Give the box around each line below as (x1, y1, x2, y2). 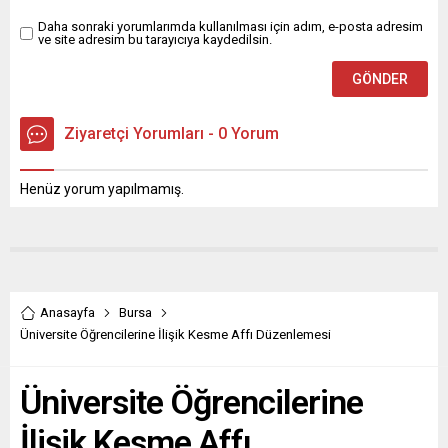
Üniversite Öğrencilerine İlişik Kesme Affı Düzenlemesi (20, 327, 331, 343)
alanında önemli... (25, 13, 134, 30)
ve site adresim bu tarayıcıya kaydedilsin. (38, 32, 272, 48)
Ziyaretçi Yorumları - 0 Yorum (64, 124, 279, 144)
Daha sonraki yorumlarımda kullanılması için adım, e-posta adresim (38, 19, 423, 35)
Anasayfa (40, 305, 95, 321)
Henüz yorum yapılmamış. (20, 181, 184, 198)
